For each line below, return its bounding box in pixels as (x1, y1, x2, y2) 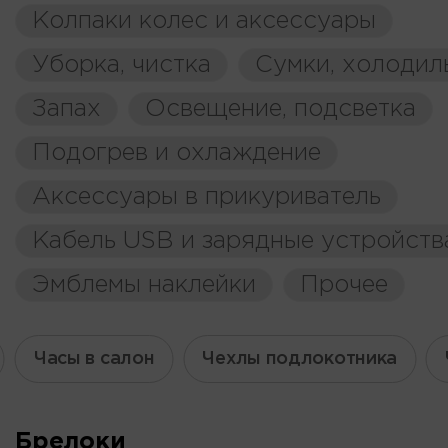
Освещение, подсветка (145, 98, 416, 120)
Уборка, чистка (32, 54, 211, 76)
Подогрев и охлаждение (32, 142, 321, 164)
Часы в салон (33, 350, 155, 367)
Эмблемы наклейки (32, 274, 256, 296)
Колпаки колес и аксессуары (32, 10, 376, 32)
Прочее (300, 274, 388, 296)
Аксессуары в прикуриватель (32, 186, 381, 208)
